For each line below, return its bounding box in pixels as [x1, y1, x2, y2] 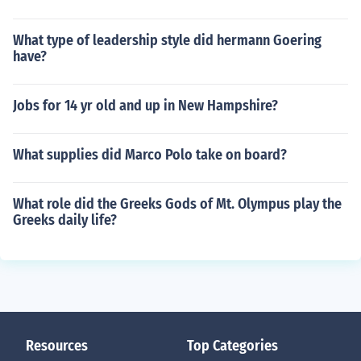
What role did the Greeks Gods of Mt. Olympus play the [13, 195, 342, 213]
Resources [26, 337, 88, 355]
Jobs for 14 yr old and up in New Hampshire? [13, 97, 278, 114]
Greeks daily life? [13, 211, 117, 229]
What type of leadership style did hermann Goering [13, 31, 322, 49]
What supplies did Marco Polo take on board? [13, 146, 287, 164]
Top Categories [187, 337, 278, 355]
